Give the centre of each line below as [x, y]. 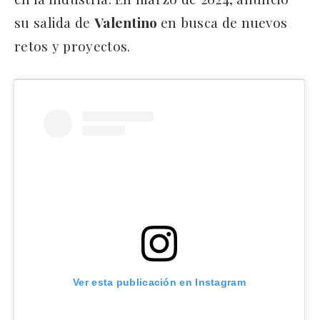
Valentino [127, 22]
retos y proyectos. [72, 45]
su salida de [54, 22]
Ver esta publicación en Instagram [159, 282]
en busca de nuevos [224, 22]
